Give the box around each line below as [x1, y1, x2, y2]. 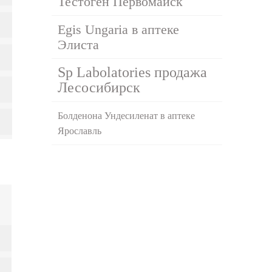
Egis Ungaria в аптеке [58, 21, 180, 37]
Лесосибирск [58, 79, 141, 95]
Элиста [58, 36, 100, 52]
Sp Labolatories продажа [58, 64, 208, 80]
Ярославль [58, 125, 102, 136]
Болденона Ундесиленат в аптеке [58, 110, 195, 121]
